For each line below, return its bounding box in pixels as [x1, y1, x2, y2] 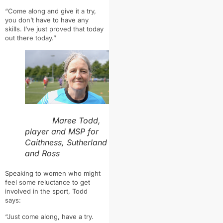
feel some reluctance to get [5, 178, 90, 186]
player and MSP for [25, 126, 99, 136]
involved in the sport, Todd [5, 187, 88, 195]
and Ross [25, 148, 60, 158]
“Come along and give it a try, [5, 7, 96, 15]
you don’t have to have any [5, 16, 89, 24]
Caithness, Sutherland [25, 137, 107, 147]
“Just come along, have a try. [5, 212, 94, 221]
